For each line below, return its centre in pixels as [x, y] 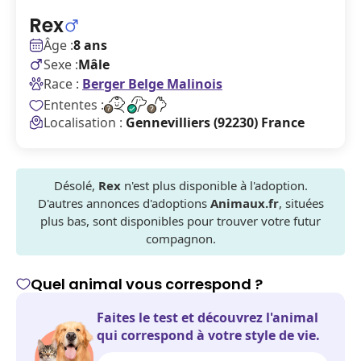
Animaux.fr [244, 203]
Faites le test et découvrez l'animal [207, 317]
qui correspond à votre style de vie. [208, 335]
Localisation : [85, 122]
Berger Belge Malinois [152, 84]
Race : [61, 84]
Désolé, [76, 185]
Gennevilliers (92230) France [215, 122]
